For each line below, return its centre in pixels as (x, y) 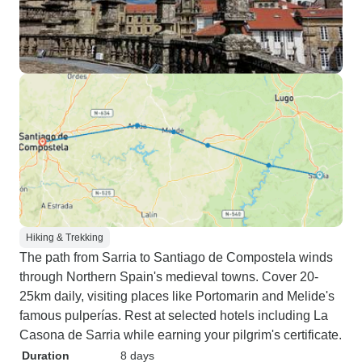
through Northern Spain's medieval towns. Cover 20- (169, 277)
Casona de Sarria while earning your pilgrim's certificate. (181, 335)
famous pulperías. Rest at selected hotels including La (174, 316)
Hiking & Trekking (65, 238)
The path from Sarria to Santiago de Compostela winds (176, 257)
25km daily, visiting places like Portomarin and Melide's (177, 296)
